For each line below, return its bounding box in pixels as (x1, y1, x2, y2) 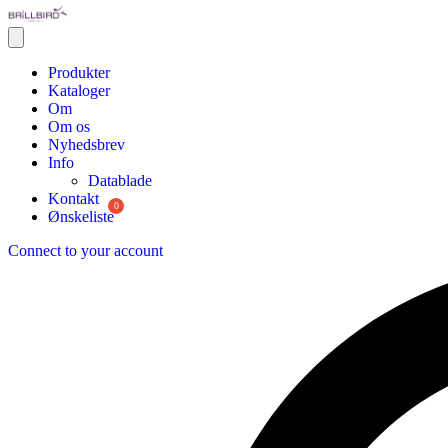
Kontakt (48, 190, 99, 208)
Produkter (48, 64, 110, 82)
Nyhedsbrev (48, 136, 125, 154)
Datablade (88, 172, 152, 190)
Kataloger (48, 82, 110, 100)
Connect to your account (8, 242, 163, 260)
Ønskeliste (48, 208, 114, 226)
